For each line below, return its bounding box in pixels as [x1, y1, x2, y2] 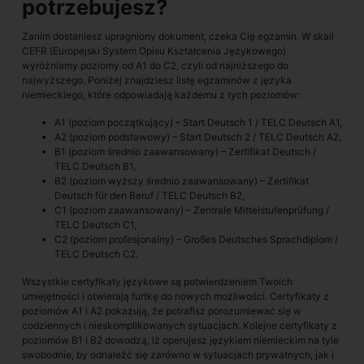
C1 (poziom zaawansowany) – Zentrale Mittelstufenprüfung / [54, 204, 329, 216]
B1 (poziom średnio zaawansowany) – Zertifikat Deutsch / [54, 145, 316, 158]
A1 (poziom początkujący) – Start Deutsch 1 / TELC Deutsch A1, [54, 116, 342, 128]
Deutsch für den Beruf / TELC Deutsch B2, [54, 189, 245, 201]
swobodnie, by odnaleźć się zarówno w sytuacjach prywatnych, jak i [22, 349, 334, 361]
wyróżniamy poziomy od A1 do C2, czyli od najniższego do [22, 59, 288, 71]
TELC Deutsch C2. [54, 248, 138, 260]
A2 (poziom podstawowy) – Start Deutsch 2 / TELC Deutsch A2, [54, 131, 341, 143]
